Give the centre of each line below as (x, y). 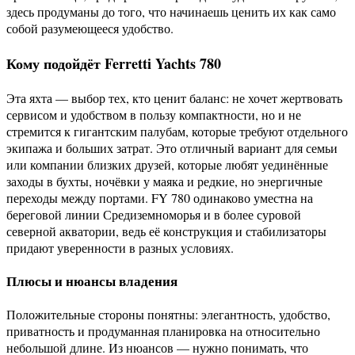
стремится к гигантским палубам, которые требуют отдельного (177, 132)
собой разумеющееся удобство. (90, 29)
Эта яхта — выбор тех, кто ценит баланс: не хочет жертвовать (174, 98)
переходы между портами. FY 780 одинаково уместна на (160, 198)
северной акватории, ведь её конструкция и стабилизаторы (166, 231)
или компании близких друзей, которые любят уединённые (167, 165)
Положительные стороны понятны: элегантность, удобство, (168, 314)
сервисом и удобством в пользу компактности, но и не (154, 115)
